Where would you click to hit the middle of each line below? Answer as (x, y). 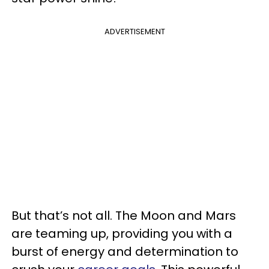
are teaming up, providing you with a (122, 234)
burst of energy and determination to (125, 252)
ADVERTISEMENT (134, 32)
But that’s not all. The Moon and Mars (124, 216)
